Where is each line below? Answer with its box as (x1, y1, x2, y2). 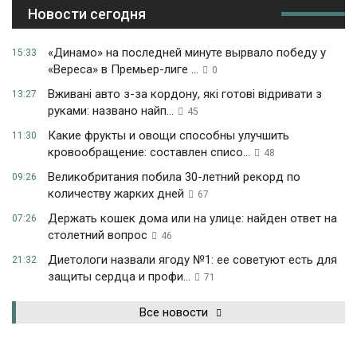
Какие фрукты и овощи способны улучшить (48, 127, 289, 143)
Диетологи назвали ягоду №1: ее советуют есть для (48, 252, 337, 267)
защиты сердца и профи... (48, 269, 190, 284)
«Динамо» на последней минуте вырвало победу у (48, 45, 326, 60)
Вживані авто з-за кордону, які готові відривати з (48, 86, 322, 101)
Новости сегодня (28, 5, 146, 22)
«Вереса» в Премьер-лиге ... (48, 61, 198, 76)
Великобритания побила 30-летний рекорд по (48, 169, 300, 184)
